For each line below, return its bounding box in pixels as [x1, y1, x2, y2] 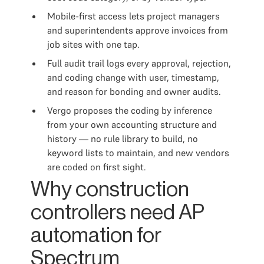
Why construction [31, 179, 189, 200]
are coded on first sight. [47, 161, 146, 173]
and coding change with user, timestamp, [47, 71, 219, 83]
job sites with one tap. [47, 38, 140, 50]
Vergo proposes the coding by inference [47, 104, 212, 116]
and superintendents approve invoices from [47, 24, 228, 36]
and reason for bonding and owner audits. [47, 85, 221, 97]
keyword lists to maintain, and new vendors [47, 147, 229, 159]
